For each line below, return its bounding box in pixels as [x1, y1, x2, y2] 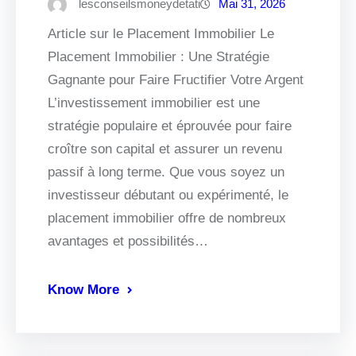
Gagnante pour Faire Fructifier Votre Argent [48, 72, 304, 88]
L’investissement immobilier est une [48, 95, 260, 111]
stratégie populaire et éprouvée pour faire [48, 118, 292, 134]
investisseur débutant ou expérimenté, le [48, 188, 288, 203]
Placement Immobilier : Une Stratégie [48, 49, 269, 65]
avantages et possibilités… [48, 234, 208, 250]
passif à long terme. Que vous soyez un [48, 164, 284, 180]
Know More [48, 282, 119, 298]
